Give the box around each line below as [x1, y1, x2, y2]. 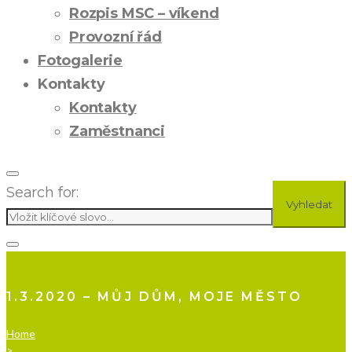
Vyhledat [286, 198, 332, 211]
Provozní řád [69, 28, 162, 46]
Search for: [6, 184, 79, 201]
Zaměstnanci [69, 123, 166, 140]
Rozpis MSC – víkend [69, 5, 219, 22]
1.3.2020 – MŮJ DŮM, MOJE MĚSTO [6, 288, 303, 304]
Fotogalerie [38, 52, 123, 69]
